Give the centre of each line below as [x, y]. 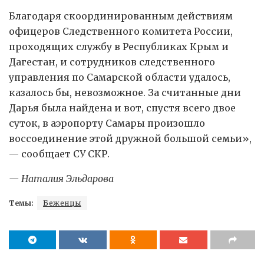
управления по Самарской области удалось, [120, 77]
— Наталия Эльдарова [61, 178]
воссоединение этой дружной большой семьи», [130, 138]
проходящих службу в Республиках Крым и [119, 46]
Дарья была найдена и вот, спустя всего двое [122, 108]
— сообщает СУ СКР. [59, 154]
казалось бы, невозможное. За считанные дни [125, 92]
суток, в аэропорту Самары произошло [107, 123]
